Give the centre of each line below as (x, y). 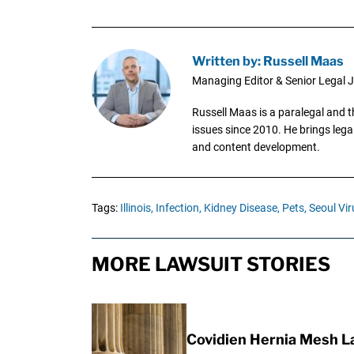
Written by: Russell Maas (267, 60)
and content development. (256, 147)
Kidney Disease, (241, 207)
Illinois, (136, 207)
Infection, (178, 207)
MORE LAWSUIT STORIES (211, 264)
